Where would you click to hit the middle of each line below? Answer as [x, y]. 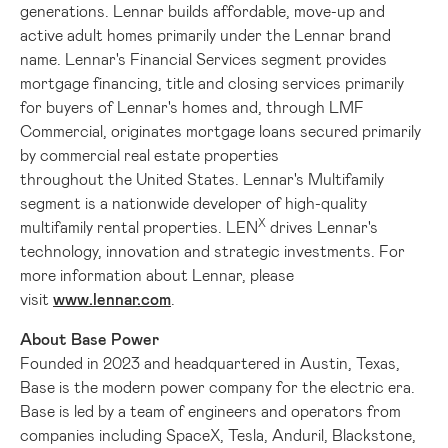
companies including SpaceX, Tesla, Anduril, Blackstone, [218, 434]
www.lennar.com [112, 298]
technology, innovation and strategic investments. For [212, 250]
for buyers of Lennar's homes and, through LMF [192, 106]
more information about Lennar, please [157, 274]
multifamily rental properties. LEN [139, 226]
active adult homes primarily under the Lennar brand [205, 34]
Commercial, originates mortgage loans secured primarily [220, 130]
